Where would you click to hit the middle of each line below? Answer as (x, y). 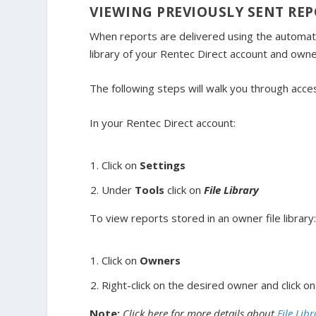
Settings (163, 165)
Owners (160, 260)
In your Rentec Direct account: (163, 123)
